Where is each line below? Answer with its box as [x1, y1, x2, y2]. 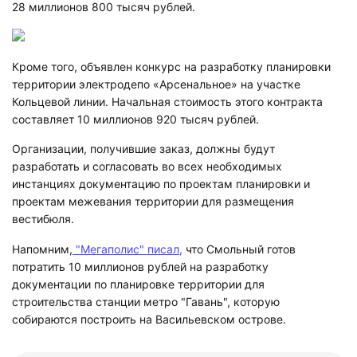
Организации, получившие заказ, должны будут [12, 142, 275, 156]
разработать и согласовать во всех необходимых [12, 159, 282, 174]
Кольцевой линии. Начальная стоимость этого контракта [12, 94, 323, 108]
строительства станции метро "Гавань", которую [12, 294, 280, 308]
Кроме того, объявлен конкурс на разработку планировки [12, 59, 331, 73]
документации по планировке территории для [12, 277, 265, 291]
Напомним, [12, 241, 73, 256]
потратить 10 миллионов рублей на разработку [12, 259, 269, 273]
